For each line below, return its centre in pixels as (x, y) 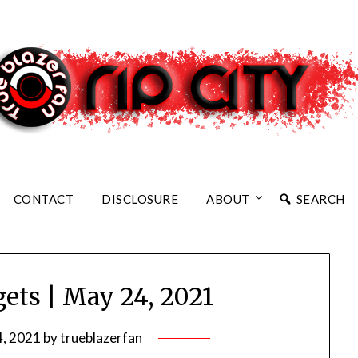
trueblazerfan (101, 338)
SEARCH (320, 199)
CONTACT (43, 199)
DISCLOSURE (140, 199)
